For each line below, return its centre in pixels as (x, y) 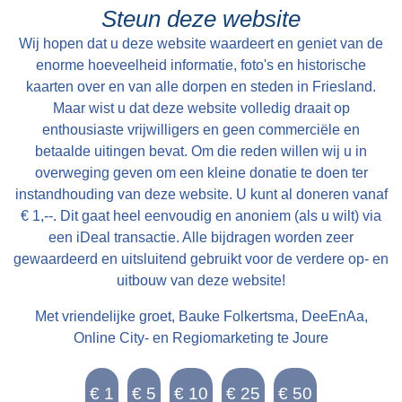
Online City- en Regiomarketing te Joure (201, 337)
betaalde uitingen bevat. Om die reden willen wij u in (201, 151)
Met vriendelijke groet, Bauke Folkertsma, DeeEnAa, (201, 316)
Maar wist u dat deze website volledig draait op (201, 108)
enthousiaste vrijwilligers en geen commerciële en (201, 129)
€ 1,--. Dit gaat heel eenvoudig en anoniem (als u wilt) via (201, 215)
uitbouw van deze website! (201, 280)
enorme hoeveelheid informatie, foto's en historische (201, 65)
